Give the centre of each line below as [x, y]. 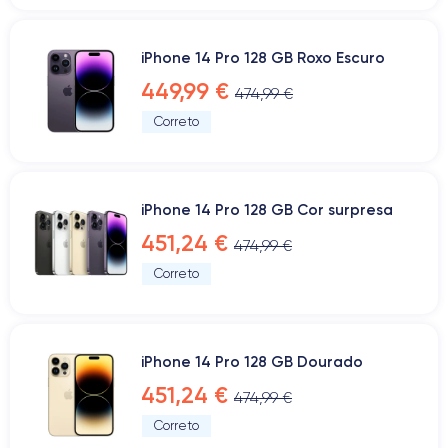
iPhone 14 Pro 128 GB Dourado [252, 361]
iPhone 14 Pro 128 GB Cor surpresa [267, 209]
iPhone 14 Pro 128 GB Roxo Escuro [263, 57]
